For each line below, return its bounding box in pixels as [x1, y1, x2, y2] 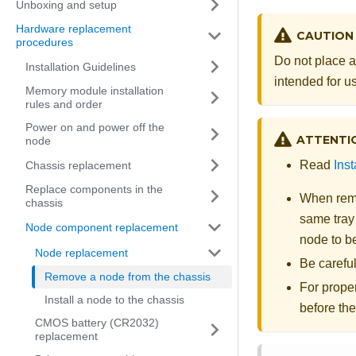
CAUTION [296, 28, 354, 43]
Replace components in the [25, 183, 163, 195]
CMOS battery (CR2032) [35, 316, 159, 329]
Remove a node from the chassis [44, 270, 211, 283]
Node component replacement [25, 220, 178, 234]
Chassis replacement [25, 158, 131, 172]
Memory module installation [25, 84, 164, 97]
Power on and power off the [25, 121, 164, 133]
